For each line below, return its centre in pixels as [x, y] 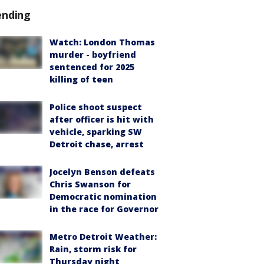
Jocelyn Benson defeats [102, 172]
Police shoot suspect [96, 107]
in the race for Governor [104, 209]
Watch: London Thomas [102, 42]
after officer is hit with [102, 120]
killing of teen [81, 80]
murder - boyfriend [93, 55]
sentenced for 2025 [92, 67]
